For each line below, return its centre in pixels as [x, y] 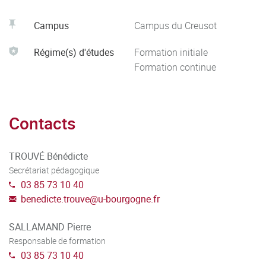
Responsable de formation [57, 241]
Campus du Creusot [175, 26]
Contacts [42, 123]
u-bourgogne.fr [129, 199]
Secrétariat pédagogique [54, 170]
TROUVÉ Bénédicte [48, 156]
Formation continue [175, 67]
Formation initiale [171, 53]
